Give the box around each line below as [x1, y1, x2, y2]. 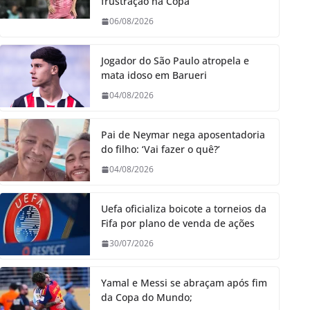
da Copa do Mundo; [101, 291, 192, 304]
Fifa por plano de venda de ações [101, 217, 255, 230]
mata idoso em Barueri [101, 69, 207, 82]
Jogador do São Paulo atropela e [101, 54, 249, 68]
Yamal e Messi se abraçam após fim [101, 276, 267, 290]
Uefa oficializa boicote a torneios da [101, 202, 266, 216]
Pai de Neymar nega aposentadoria [101, 128, 265, 142]
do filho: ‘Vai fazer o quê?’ [101, 143, 220, 156]
